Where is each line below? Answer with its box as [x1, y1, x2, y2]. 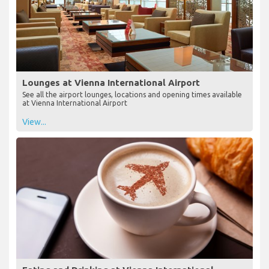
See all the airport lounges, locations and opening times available [22, 91, 242, 99]
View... [22, 117, 46, 127]
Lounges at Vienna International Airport [22, 77, 200, 88]
